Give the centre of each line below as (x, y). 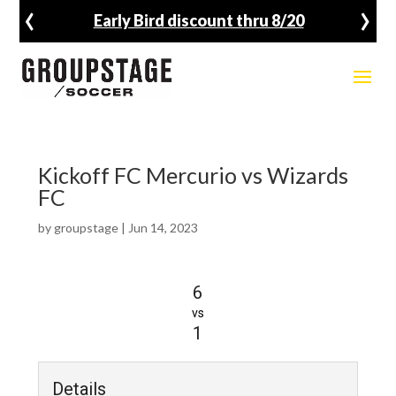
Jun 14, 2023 (163, 228)
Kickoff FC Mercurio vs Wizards (193, 175)
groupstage (86, 228)
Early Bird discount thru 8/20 (198, 20)
